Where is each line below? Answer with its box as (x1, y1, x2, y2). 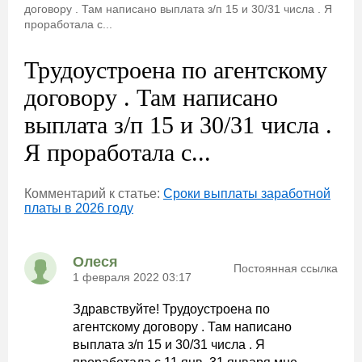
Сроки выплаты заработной (163, 187, 330, 200)
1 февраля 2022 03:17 (73, 270, 192, 284)
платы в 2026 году (24, 201, 133, 215)
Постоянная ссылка (234, 262, 338, 275)
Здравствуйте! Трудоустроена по (73, 302, 270, 316)
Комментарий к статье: (24, 187, 163, 200)
